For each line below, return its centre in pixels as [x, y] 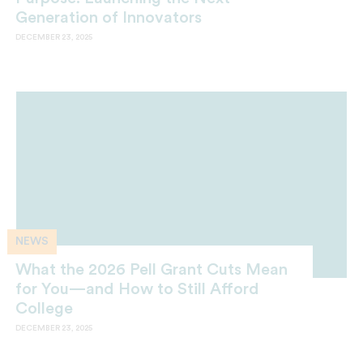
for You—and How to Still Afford [137, 289]
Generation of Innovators [109, 17]
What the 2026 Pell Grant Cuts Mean [152, 269]
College [44, 308]
